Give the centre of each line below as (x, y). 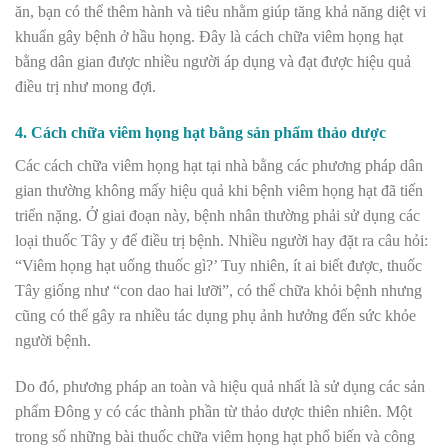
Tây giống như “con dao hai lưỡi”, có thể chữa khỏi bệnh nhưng (218, 291)
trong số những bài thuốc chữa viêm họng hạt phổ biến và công (215, 436)
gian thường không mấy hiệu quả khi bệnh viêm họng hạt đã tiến (219, 191)
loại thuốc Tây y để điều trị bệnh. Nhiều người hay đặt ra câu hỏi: (221, 241)
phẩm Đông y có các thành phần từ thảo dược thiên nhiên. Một (213, 411)
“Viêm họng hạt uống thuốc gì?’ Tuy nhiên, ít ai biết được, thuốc (218, 266)
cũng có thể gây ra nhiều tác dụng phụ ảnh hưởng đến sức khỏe (215, 316)
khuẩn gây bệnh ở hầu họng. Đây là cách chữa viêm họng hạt (209, 37)
